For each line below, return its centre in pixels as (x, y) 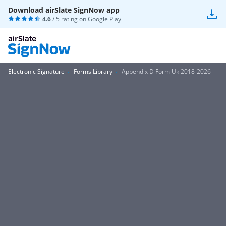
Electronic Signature (36, 71)
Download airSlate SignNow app (64, 10)
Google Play (104, 19)
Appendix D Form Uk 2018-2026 (166, 71)
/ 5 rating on (69, 19)
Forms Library (93, 71)
